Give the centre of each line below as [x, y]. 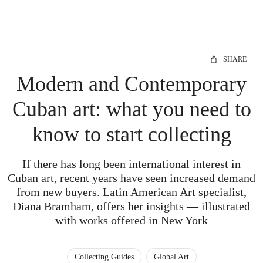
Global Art [171, 257]
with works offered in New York [131, 220]
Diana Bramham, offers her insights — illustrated [131, 206]
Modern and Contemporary [131, 84]
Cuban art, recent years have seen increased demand [131, 178]
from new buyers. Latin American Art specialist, [131, 192]
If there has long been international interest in [131, 164]
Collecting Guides [104, 257]
